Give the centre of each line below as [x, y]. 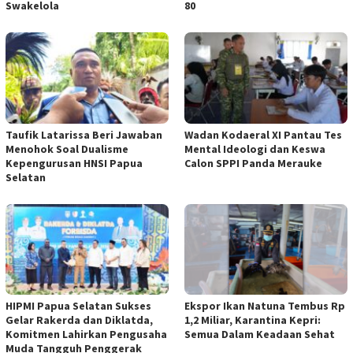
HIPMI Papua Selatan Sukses [78, 306]
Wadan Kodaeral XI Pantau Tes [263, 134]
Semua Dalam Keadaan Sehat [260, 334]
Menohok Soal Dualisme [67, 149]
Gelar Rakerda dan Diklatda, [79, 320]
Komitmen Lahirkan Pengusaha [86, 334]
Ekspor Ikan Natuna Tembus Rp [265, 306]
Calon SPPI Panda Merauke [253, 163]
